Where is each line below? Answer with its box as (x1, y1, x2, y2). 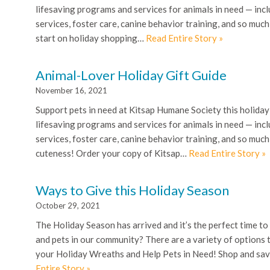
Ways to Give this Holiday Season (36, 181, 229, 198)
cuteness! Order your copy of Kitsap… (36, 147, 189, 159)
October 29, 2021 (36, 200, 100, 210)
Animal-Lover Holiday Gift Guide (36, 66, 227, 83)
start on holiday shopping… (36, 32, 146, 43)
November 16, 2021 (36, 85, 107, 95)
